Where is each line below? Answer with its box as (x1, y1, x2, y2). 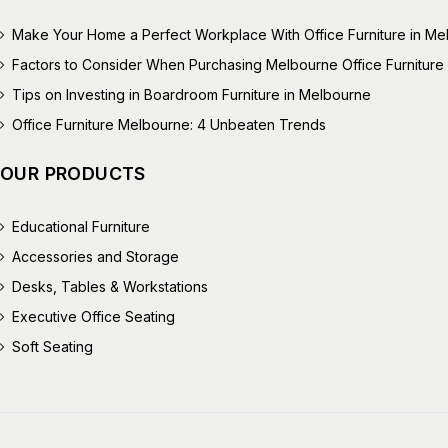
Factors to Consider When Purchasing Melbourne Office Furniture (12, 55, 445, 73)
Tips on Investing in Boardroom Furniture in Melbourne (12, 85, 372, 103)
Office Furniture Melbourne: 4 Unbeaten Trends (12, 115, 327, 133)
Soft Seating (12, 337, 94, 355)
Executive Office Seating (12, 307, 176, 325)
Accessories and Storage (12, 247, 180, 265)
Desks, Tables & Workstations (12, 277, 209, 295)
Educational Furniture (12, 217, 151, 235)
